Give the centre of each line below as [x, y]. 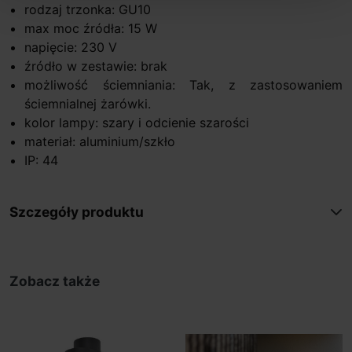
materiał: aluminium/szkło [100, 141]
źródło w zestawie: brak [96, 66]
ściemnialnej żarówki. [88, 103]
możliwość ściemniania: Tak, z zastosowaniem [183, 84]
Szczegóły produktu [77, 211]
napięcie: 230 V [71, 47]
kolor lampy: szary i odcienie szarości [137, 122]
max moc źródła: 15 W [91, 28]
